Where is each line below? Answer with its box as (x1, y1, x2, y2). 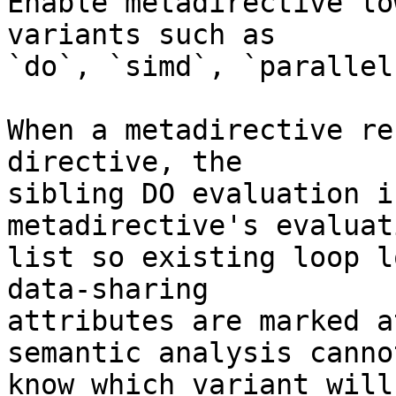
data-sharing (7, 273, 209, 306)
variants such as (7, 19, 276, 51)
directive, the (7, 146, 242, 179)
